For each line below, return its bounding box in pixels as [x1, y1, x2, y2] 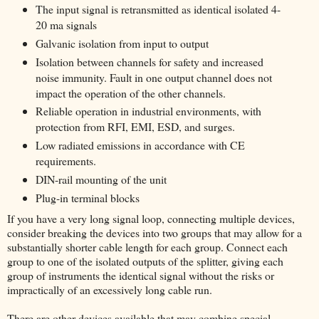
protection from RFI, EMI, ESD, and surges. [35, 119, 235, 135]
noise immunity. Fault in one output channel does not [35, 69, 272, 85]
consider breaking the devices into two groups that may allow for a [7, 225, 302, 241]
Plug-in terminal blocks [35, 190, 140, 206]
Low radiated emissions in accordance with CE [35, 137, 245, 153]
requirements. [35, 153, 100, 169]
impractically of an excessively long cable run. [7, 282, 212, 298]
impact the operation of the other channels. [35, 85, 226, 100]
